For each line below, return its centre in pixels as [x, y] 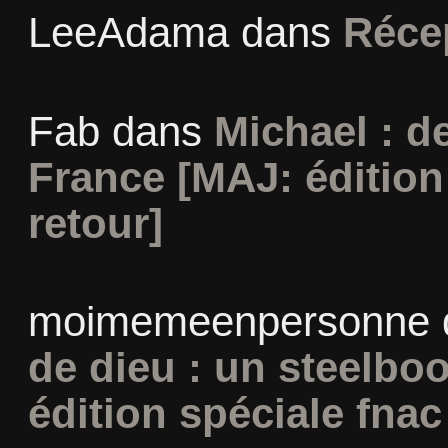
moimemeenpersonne [228, 321]
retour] [95, 223]
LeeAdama [128, 33]
